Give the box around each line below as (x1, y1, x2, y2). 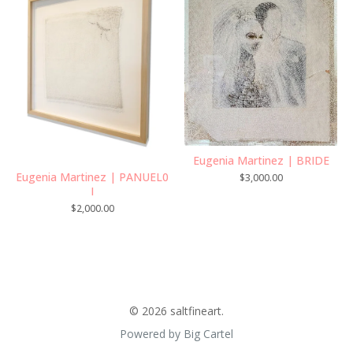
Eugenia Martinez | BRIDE (192, 153, 329, 169)
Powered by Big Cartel (120, 325, 233, 341)
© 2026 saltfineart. (129, 303, 224, 318)
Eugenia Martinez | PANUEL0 (16, 169, 169, 184)
